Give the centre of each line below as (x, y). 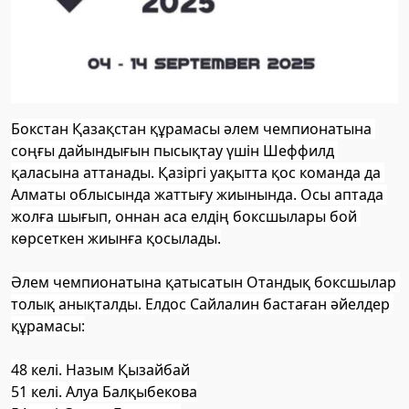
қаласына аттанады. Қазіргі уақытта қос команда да (196, 172)
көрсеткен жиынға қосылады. (116, 238)
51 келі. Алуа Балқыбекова (104, 391)
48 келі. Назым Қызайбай (100, 369)
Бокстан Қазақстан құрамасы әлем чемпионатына (191, 128)
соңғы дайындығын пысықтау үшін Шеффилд (173, 150)
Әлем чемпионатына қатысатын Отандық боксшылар (204, 282)
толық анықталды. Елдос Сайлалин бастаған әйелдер (200, 304)
